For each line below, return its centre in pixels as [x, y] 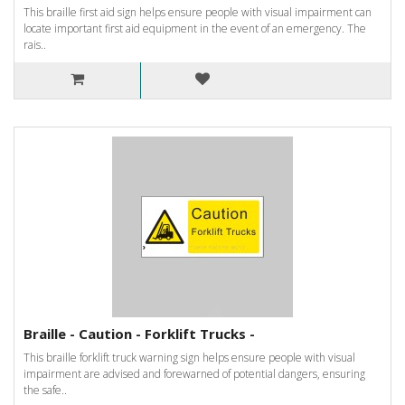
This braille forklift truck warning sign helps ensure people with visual [189, 357]
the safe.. [45, 390]
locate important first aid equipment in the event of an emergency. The [195, 28]
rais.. [35, 44]
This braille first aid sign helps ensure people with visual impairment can [198, 12]
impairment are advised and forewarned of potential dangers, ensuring [194, 373]
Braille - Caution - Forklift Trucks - [139, 333]
